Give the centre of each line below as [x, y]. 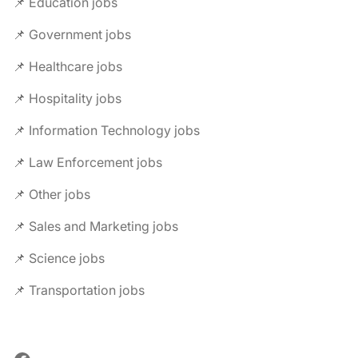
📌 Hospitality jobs [67, 98]
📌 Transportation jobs [79, 290]
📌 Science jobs [59, 258]
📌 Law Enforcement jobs [88, 162]
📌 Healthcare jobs [68, 66]
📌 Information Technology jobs [106, 130]
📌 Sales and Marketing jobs [95, 226]
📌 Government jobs [72, 34]
